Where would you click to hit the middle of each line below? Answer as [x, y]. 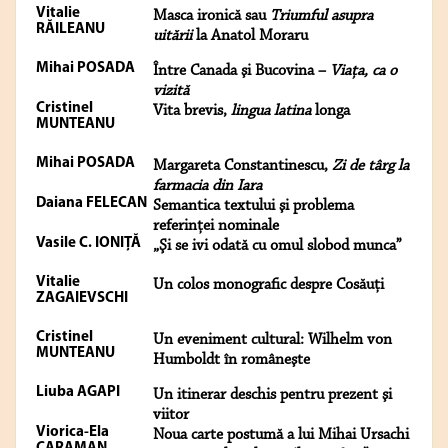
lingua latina [271, 111]
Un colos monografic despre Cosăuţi [268, 285]
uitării [172, 36]
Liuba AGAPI [78, 393]
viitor [171, 415]
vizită [171, 91]
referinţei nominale [216, 226]
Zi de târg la [370, 166]
